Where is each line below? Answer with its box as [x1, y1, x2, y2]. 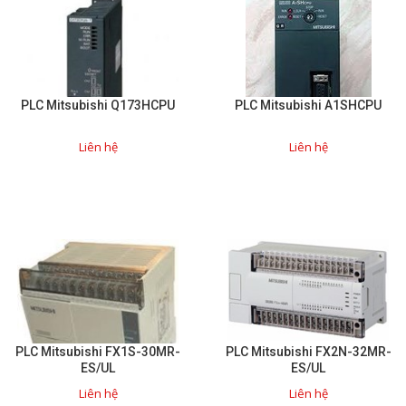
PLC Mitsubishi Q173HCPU [21, 98, 175, 112]
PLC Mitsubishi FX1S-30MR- [15, 344, 180, 359]
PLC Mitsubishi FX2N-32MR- [225, 344, 391, 359]
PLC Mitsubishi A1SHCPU [235, 98, 382, 112]
